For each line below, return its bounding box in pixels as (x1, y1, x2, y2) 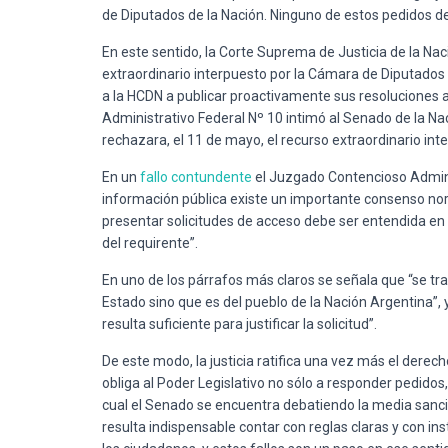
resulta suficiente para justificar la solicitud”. (102, 315, 377, 332)
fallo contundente (140, 168, 252, 185)
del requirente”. (102, 234, 198, 251)
